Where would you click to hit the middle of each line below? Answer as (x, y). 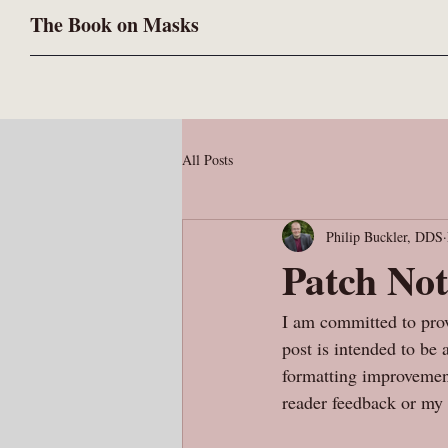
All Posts (207, 159)
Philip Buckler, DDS (384, 236)
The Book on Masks (114, 24)
